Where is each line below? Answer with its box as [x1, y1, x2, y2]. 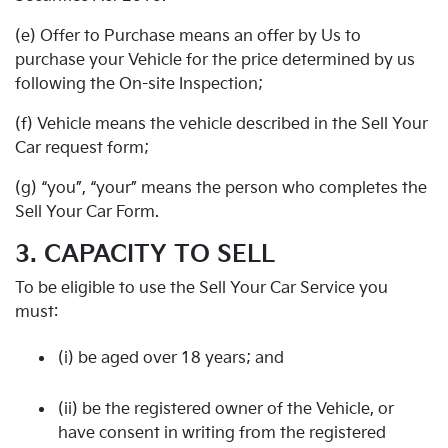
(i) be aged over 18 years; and [58, 348, 284, 368]
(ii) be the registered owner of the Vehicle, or [58, 399, 394, 419]
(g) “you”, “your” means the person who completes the [15, 179, 427, 198]
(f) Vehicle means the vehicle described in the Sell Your [15, 115, 428, 134]
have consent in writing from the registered [58, 423, 386, 443]
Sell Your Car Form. [15, 203, 159, 222]
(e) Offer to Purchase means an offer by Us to [15, 27, 361, 46]
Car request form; [15, 139, 149, 158]
